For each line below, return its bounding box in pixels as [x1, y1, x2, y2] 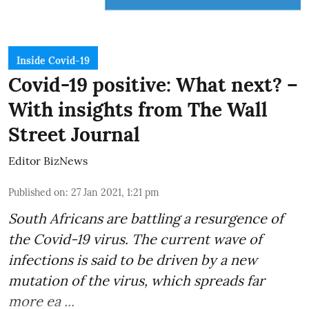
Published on [8, 186, 66, 199]
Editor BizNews [8, 153, 88, 168]
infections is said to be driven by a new [8, 250, 257, 268]
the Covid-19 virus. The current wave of [8, 230, 262, 248]
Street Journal [8, 121, 140, 147]
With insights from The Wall [8, 97, 268, 122]
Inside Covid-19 [17, 54, 90, 67]
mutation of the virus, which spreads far [8, 271, 265, 289]
